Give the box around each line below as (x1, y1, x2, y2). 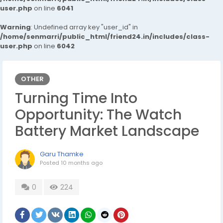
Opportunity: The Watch (15, 105, 182, 124)
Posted (40, 159, 61, 167)
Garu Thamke (40, 149, 84, 159)
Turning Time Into (15, 89, 137, 108)
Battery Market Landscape (15, 121, 199, 141)
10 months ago (61, 159, 103, 167)
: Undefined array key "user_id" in (31, 22, 138, 32)
